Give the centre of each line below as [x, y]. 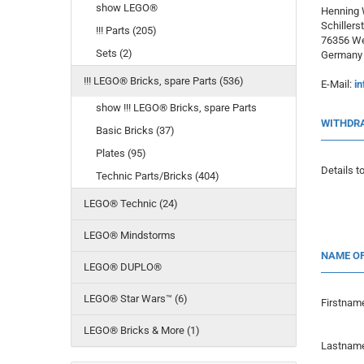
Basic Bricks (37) [135, 130]
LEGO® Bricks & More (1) [142, 330]
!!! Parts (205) [126, 30]
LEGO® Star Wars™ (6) [136, 299]
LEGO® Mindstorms [130, 235]
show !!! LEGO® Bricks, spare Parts [176, 108]
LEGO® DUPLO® [123, 267]
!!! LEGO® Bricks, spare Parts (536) [164, 81]
